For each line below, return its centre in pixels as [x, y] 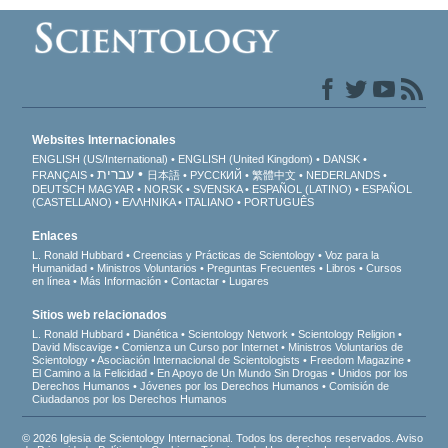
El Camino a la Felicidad [90, 373]
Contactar [195, 281]
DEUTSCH [59, 189]
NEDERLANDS [343, 175]
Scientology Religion [347, 334]
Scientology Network [238, 334]
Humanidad [60, 268]
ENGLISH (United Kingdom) [246, 159]
